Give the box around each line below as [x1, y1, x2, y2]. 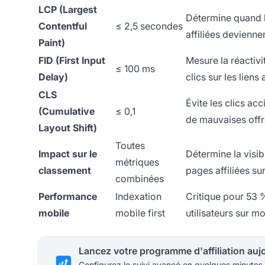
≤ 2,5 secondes [115, 20, 183, 33]
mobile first [115, 207, 165, 219]
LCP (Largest [38, 4, 97, 16]
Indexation [115, 190, 161, 203]
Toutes [115, 140, 145, 152]
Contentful [38, 20, 87, 33]
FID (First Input [38, 54, 105, 67]
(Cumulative [38, 105, 95, 118]
